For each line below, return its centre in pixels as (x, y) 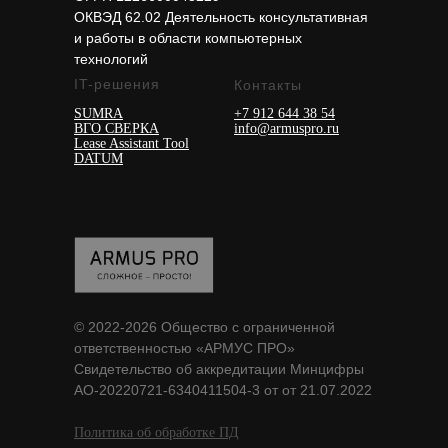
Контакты (268, 84)
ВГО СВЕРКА (116, 128)
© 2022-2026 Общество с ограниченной (204, 326)
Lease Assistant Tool (131, 143)
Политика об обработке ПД (156, 432)
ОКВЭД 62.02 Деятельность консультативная (221, 16)
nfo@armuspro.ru (288, 128)
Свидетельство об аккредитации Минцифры (219, 368)
